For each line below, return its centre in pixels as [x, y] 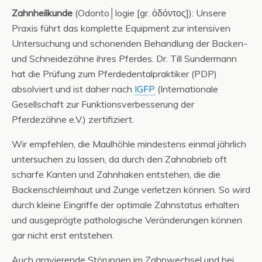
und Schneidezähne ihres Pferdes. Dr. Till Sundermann [124, 59]
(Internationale [187, 89]
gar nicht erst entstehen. [63, 235]
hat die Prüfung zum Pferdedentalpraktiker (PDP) [114, 74]
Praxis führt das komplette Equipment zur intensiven [121, 28]
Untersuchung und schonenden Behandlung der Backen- [130, 44]
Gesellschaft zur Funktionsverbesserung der [103, 104]
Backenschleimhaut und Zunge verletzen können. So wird [131, 190]
